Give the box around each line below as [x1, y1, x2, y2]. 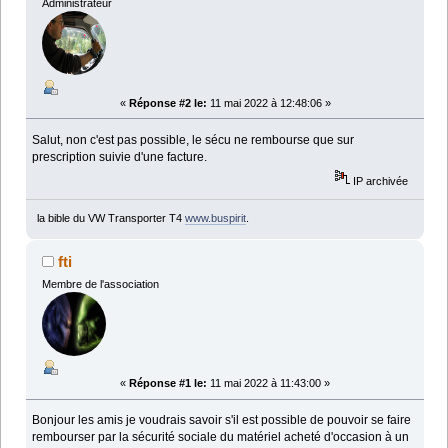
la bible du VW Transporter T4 [36, 211, 185, 224]
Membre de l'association [41, 277, 159, 290]
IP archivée [350, 174, 409, 187]
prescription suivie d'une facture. [32, 149, 208, 164]
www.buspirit [184, 211, 246, 224]
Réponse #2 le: [128, 96, 207, 109]
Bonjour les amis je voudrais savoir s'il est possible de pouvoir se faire [32, 413, 412, 427]
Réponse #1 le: [129, 377, 207, 390]
